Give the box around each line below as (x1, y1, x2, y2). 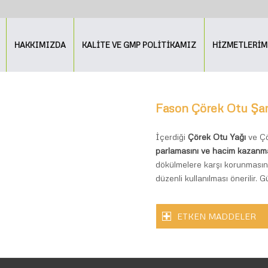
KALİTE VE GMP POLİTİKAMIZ (82, 40, 197, 50)
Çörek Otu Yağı (188, 132, 246, 142)
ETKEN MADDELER (177, 211, 257, 222)
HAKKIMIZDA (14, 40, 66, 50)
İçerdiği (156, 132, 188, 142)
